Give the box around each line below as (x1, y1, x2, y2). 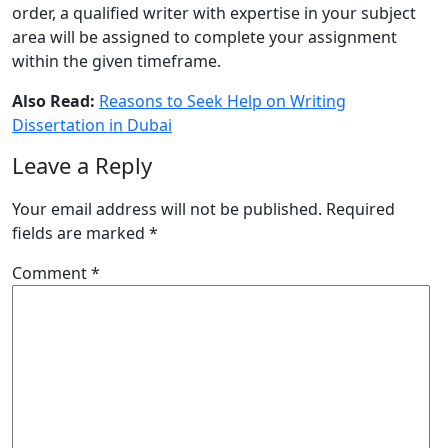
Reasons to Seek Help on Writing (99, 90, 346, 113)
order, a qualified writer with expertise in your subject (12, 2, 416, 25)
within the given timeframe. (12, 50, 221, 73)
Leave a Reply (12, 150, 152, 181)
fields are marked (12, 222, 149, 245)
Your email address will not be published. (12, 198, 322, 221)
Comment (12, 262, 91, 285)
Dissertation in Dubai (12, 114, 172, 137)
